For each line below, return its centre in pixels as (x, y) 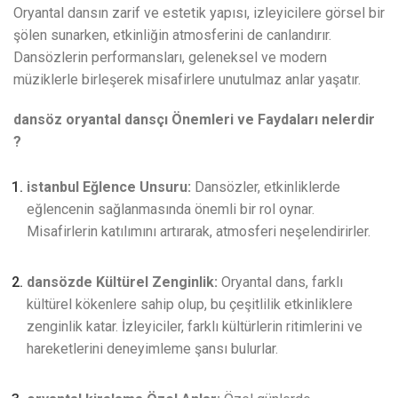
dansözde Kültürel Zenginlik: (122, 283)
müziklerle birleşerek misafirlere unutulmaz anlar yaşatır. (187, 80)
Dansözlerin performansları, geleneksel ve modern (170, 58)
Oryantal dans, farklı (280, 283)
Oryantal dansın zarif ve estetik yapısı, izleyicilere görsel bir (199, 13)
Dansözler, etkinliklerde (266, 187)
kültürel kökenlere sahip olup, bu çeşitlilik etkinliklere (190, 305)
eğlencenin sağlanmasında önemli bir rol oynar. (171, 210)
